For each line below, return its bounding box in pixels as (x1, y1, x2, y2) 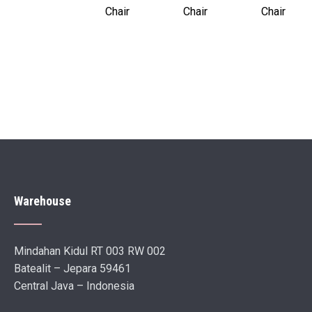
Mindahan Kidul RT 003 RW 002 (14, 244, 166, 258)
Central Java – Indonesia (14, 279, 134, 292)
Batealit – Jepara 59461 (14, 261, 131, 275)
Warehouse (14, 193, 71, 208)
